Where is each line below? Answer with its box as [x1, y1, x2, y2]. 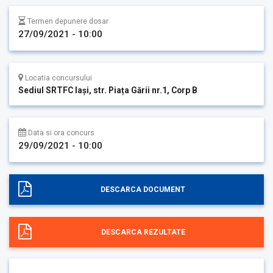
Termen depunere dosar [26, 17, 108, 26]
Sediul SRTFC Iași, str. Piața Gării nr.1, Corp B [18, 85, 197, 96]
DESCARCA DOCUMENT [101, 185, 185, 194]
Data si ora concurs [26, 129, 94, 138]
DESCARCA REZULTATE [101, 228, 185, 237]
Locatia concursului [23, 74, 92, 83]
